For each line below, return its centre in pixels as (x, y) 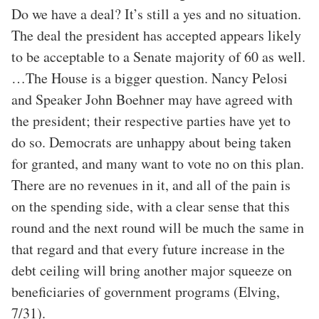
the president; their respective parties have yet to (151, 121)
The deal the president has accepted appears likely (156, 36)
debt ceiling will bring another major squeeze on (152, 271)
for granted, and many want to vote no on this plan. (158, 164)
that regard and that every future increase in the (148, 249)
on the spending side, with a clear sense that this (151, 206)
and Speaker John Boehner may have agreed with (152, 100)
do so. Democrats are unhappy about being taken (151, 142)
